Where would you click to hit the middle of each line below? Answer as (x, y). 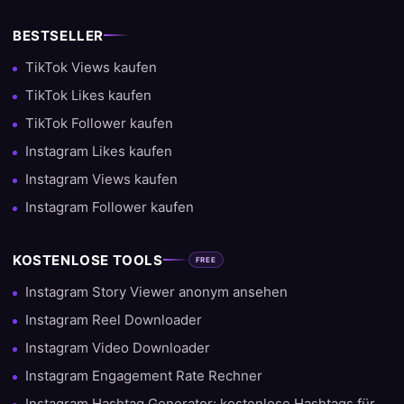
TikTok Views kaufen (91, 67)
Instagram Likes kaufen (99, 151)
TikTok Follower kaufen (99, 123)
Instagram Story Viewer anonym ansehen (156, 291)
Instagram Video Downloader (118, 347)
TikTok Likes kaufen (88, 95)
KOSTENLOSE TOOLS (88, 260)
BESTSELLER (58, 35)
